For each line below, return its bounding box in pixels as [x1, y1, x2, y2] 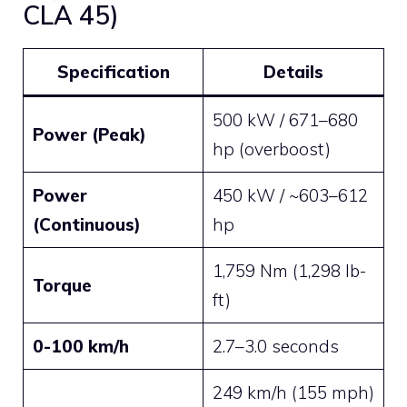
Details [263, 61, 323, 84]
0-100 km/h [32, 335, 129, 358]
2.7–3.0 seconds [212, 335, 339, 358]
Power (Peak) [32, 124, 146, 146]
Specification [56, 61, 170, 84]
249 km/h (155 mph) [212, 382, 374, 404]
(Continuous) [32, 213, 141, 236]
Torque [32, 274, 92, 297]
